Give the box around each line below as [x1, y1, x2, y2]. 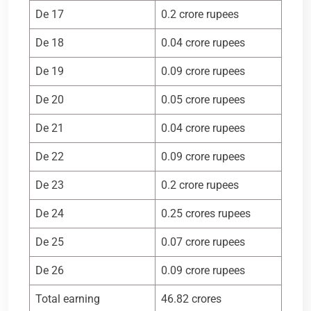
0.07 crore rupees [161, 235, 245, 249]
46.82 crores [161, 292, 221, 305]
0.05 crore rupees [161, 92, 245, 106]
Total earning [35, 292, 100, 305]
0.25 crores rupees [161, 206, 251, 220]
